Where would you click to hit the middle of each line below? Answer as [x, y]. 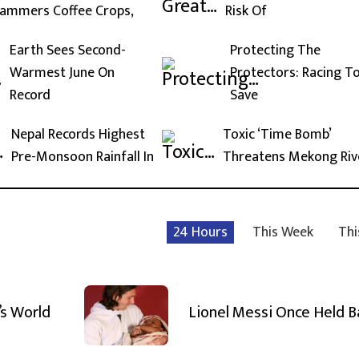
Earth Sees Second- [68, 50]
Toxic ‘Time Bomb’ [277, 134]
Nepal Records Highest [78, 134]
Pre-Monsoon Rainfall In [83, 157]
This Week [283, 232]
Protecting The [275, 50]
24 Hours [200, 232]
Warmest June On [62, 73]
